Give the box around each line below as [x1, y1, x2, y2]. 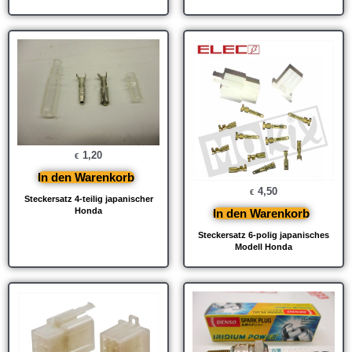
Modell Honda [235, 241, 292, 251]
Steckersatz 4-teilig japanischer [24, 194, 153, 204]
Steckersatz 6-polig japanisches [198, 229, 329, 240]
